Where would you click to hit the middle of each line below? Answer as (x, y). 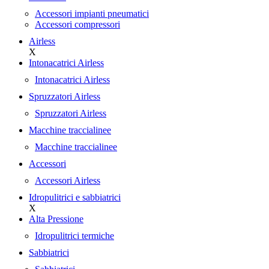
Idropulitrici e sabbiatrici (75, 197)
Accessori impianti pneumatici (92, 14)
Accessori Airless (68, 180)
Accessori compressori (77, 24)
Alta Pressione (56, 219)
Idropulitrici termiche (74, 236)
